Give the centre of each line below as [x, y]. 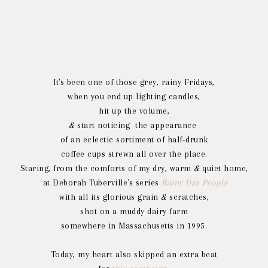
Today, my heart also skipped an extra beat [134, 255]
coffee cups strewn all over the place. [134, 154]
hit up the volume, [134, 111]
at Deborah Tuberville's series [101, 183]
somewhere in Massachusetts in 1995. [134, 226]
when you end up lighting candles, [134, 97]
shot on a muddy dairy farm [134, 211]
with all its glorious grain [109, 197]
